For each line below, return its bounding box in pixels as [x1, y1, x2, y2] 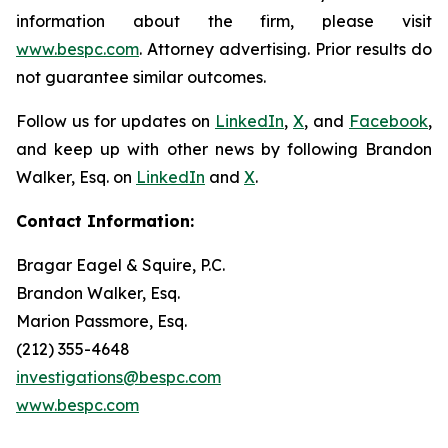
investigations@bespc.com [16, 367, 221, 387]
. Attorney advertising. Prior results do [139, 39, 432, 59]
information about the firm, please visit [16, 11, 432, 31]
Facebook [349, 111, 428, 131]
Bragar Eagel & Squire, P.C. [16, 255, 225, 275]
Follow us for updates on [16, 111, 215, 131]
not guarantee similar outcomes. [16, 67, 266, 87]
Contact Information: [16, 211, 194, 231]
